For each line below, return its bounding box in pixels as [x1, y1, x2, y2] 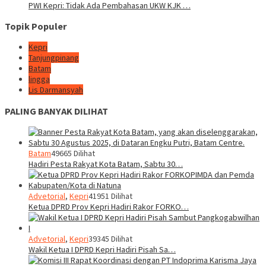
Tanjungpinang [28, 52, 79, 64]
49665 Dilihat [51, 148, 95, 159]
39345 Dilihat [88, 233, 132, 244]
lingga [28, 74, 50, 85]
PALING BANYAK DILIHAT [5, 104, 108, 117]
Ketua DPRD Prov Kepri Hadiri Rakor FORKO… [28, 201, 189, 212]
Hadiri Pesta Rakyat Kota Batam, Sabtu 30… [28, 159, 183, 169]
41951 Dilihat [88, 191, 132, 201]
